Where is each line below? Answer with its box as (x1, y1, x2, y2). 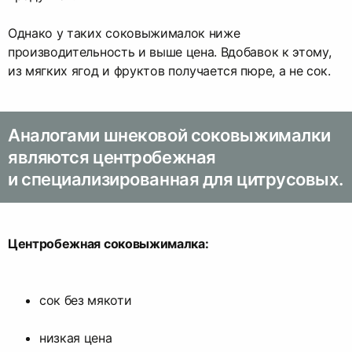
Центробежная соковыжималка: (8, 235, 209, 251)
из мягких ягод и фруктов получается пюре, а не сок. (8, 62, 331, 79)
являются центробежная (8, 146, 216, 167)
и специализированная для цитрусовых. (8, 168, 343, 189)
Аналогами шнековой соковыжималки (8, 124, 331, 145)
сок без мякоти (39, 291, 132, 308)
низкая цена (39, 329, 112, 346)
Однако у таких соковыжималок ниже (8, 24, 240, 41)
